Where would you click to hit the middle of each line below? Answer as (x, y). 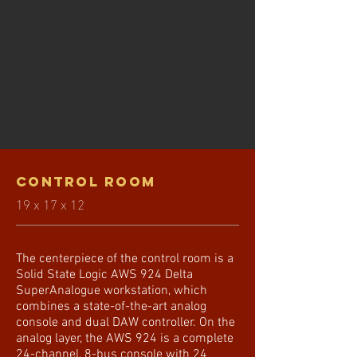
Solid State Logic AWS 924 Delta (104, 275)
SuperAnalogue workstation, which (112, 291)
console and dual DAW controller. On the (126, 323)
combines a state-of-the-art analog (111, 307)
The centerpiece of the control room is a (125, 259)
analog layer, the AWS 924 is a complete (125, 339)
